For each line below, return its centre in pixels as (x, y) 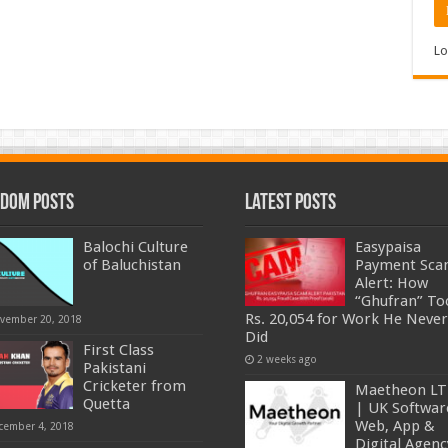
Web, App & (394, 426)
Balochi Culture (136, 247)
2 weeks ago (286, 359)
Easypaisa (387, 247)
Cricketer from (135, 386)
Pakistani (115, 368)
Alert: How (391, 283)
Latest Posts (290, 203)
